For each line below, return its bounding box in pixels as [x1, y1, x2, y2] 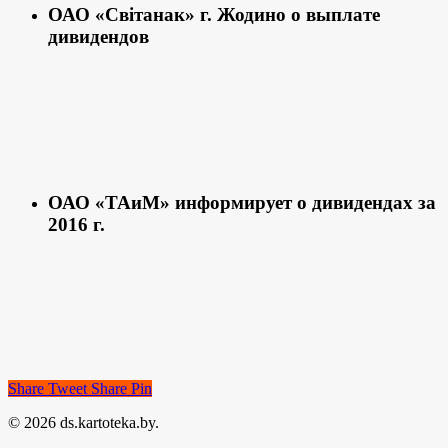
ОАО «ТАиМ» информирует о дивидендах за [48, 191, 436, 213]
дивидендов [48, 25, 149, 47]
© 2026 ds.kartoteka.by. [8, 414, 159, 432]
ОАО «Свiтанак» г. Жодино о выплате [48, 3, 380, 25]
